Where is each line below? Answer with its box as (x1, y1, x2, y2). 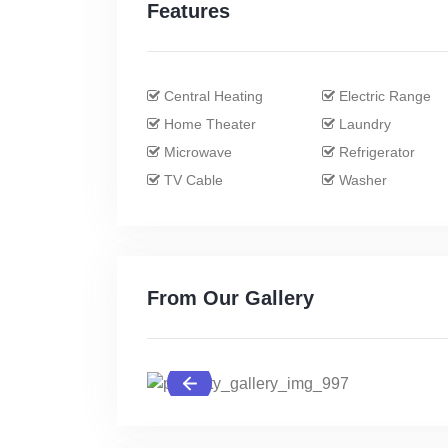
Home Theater (160, 115, 256, 132)
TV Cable (160, 171, 223, 188)
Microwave (160, 143, 232, 160)
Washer (335, 171, 387, 188)
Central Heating (160, 87, 263, 104)
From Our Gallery (147, 286, 314, 309)
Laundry (335, 115, 391, 132)
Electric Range (335, 87, 431, 104)
